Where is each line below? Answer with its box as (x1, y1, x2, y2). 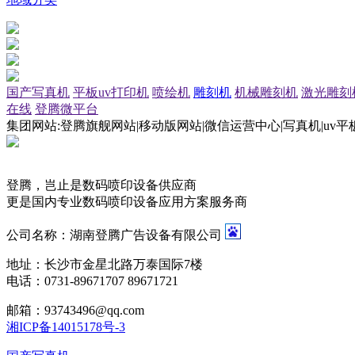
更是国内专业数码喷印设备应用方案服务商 (6, 195, 247, 209)
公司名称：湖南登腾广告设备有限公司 (6, 228, 225, 242)
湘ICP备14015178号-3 (6, 320, 125, 334)
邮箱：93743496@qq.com (6, 303, 144, 318)
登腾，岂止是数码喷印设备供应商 (6, 178, 197, 193)
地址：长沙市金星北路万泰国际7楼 (6, 258, 203, 272)
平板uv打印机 (73, 86, 149, 100)
